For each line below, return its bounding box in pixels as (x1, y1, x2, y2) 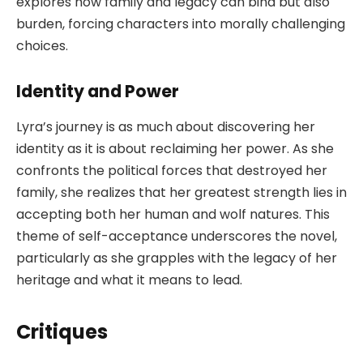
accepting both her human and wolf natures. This (16, 205, 330, 224)
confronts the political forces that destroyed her (16, 161, 327, 181)
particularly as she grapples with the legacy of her (16, 249, 337, 268)
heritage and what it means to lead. (16, 271, 242, 290)
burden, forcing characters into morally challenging (16, 15, 345, 34)
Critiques (16, 318, 108, 345)
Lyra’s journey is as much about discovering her (16, 117, 315, 137)
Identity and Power (16, 79, 179, 103)
